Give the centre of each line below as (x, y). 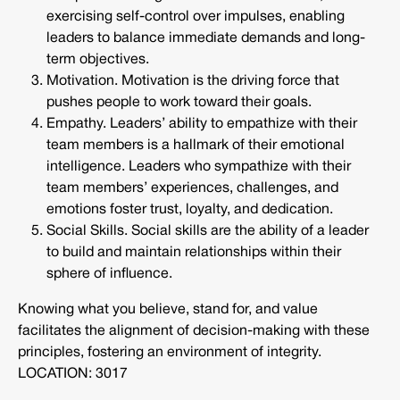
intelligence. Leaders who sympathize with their (199, 167)
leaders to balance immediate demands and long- (206, 39)
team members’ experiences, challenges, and (192, 189)
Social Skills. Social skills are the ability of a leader (208, 232)
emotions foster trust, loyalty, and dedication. (190, 210)
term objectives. (98, 60)
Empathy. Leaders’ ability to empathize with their (202, 125)
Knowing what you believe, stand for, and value (168, 310)
